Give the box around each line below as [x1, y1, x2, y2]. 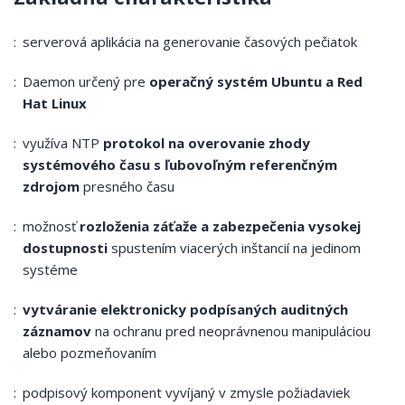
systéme [23, 260, 79, 278]
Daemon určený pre [23, 72, 150, 90]
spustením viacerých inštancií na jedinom [108, 239, 362, 257]
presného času [80, 177, 175, 195]
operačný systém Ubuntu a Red [149, 72, 363, 90]
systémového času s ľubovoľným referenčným [23, 155, 338, 174]
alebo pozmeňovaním [23, 344, 157, 362]
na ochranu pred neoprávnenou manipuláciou [91, 322, 372, 340]
